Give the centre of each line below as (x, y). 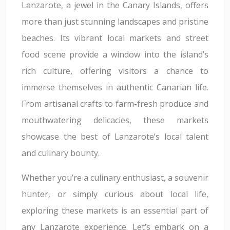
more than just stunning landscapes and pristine (115, 22)
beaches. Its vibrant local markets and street (115, 38)
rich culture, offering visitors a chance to (115, 71)
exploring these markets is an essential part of (115, 210)
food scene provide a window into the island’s (115, 54)
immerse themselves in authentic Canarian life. (115, 87)
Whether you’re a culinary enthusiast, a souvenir (115, 178)
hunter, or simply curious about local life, (115, 194)
